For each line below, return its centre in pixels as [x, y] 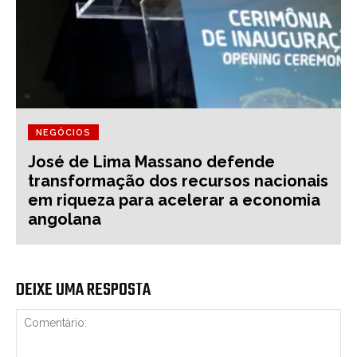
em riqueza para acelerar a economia [174, 200]
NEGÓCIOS [63, 133]
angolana [65, 220]
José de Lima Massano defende [151, 162]
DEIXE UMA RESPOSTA [83, 290]
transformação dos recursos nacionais [178, 181]
